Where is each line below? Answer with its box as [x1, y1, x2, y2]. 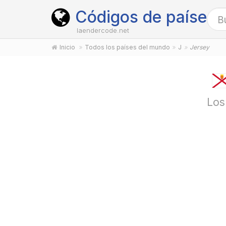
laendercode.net [77, 26, 129, 34]
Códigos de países [75, 7, 215, 27]
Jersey [190, 43, 209, 51]
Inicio [60, 43, 75, 51]
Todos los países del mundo [85, 43, 170, 51]
